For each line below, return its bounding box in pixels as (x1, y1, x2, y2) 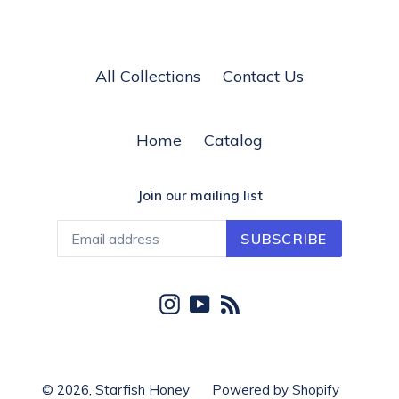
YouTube (208, 290, 275, 312)
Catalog (204, 130, 263, 151)
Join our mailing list (136, 187, 263, 205)
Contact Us (223, 66, 304, 87)
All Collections (95, 66, 200, 87)
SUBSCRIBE (240, 229, 328, 248)
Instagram (178, 290, 256, 312)
